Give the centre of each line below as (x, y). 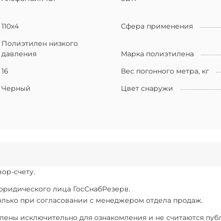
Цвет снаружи (147, 88)
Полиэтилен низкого (40, 43)
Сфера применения (157, 26)
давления (19, 54)
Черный (16, 88)
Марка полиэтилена (157, 54)
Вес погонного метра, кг (165, 71)
